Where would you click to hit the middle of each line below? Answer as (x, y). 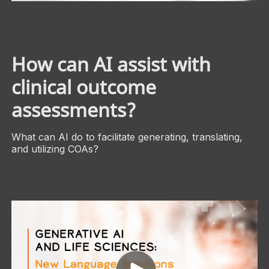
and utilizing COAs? (55, 149)
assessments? (74, 110)
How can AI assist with (111, 64)
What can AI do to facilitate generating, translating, (127, 137)
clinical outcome (83, 87)
